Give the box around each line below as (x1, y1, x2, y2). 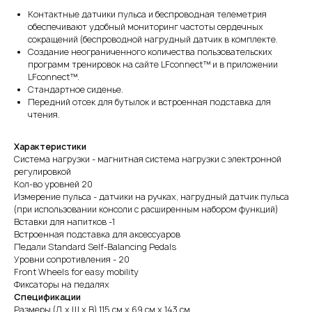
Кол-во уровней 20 (14, 178, 93, 190)
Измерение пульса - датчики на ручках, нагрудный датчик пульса (14, 191, 289, 203)
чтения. (28, 109, 60, 120)
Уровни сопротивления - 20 (14, 253, 130, 265)
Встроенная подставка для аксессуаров (14, 228, 180, 240)
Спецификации (14, 291, 81, 303)
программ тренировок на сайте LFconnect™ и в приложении (28, 58, 278, 70)
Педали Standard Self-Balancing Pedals (14, 241, 176, 253)
